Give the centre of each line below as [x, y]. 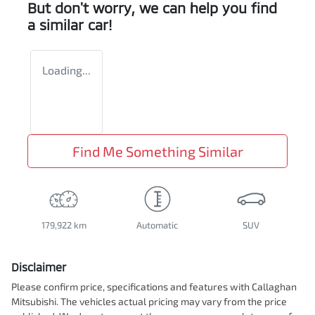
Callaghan [274, 287]
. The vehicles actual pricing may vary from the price [172, 302]
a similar [58, 25]
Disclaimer [39, 267]
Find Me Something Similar [157, 152]
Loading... [66, 70]
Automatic [157, 225]
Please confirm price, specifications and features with [131, 287]
